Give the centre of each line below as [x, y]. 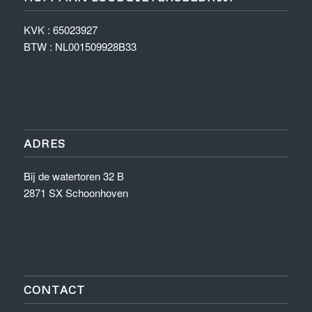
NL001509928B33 [95, 47]
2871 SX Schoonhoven [76, 193]
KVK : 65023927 [60, 30]
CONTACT [54, 289]
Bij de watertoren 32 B [73, 176]
